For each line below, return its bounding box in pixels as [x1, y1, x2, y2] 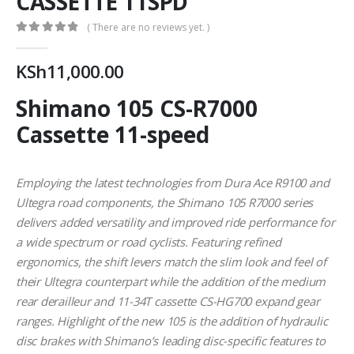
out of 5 [22, 36, 68, 47]
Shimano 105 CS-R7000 [16, 92, 258, 123]
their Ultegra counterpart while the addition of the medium [16, 273, 326, 289]
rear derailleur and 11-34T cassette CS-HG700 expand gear [16, 292, 320, 309]
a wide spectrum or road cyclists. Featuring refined [16, 233, 281, 250]
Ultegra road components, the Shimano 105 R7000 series [16, 194, 314, 210]
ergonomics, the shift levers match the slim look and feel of [16, 253, 326, 269]
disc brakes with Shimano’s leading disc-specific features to [16, 332, 326, 348]
